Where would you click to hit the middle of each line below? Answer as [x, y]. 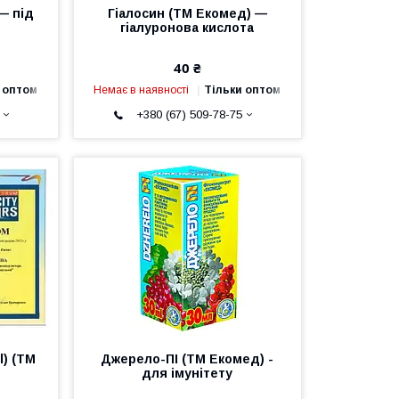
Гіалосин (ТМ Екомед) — [187, 13]
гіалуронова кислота [187, 27]
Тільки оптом [243, 90]
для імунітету [187, 373]
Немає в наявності [142, 90]
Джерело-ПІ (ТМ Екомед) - [187, 358]
